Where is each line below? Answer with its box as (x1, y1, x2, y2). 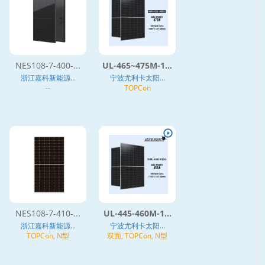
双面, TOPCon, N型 (107, 230, 167, 241)
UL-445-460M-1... (103, 207, 172, 219)
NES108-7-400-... (15, 59, 80, 71)
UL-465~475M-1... (102, 59, 172, 71)
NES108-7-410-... (15, 207, 80, 219)
